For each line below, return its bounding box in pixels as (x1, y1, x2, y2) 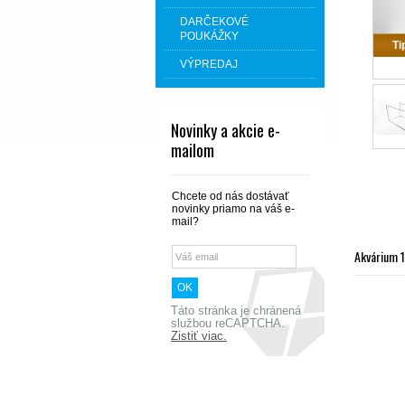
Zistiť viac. (171, 330, 227, 343)
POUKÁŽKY (180, 30, 239, 42)
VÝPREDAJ (180, 58, 238, 71)
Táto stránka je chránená (171, 305, 301, 317)
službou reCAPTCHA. (171, 317, 285, 330)
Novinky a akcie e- (171, 118, 280, 142)
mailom (171, 138, 214, 162)
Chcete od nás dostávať (172, 190, 289, 202)
